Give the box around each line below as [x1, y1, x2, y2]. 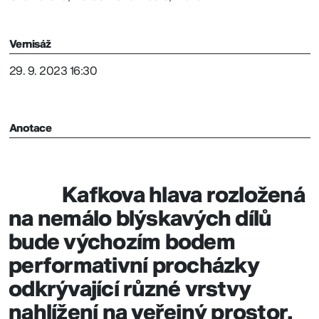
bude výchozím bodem [9, 232, 235, 254]
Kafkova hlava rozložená [62, 185, 305, 207]
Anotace [9, 122, 51, 134]
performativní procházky [9, 256, 259, 278]
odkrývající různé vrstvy [9, 279, 251, 301]
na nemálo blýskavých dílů [9, 209, 271, 231]
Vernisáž [9, 39, 51, 51]
